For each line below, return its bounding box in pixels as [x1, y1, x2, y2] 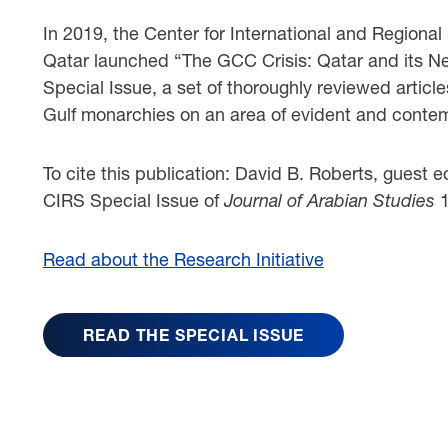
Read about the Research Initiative [42, 248, 324, 270]
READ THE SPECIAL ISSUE [82, 325, 305, 344]
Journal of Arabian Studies [223, 189, 440, 211]
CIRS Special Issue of [42, 189, 224, 211]
